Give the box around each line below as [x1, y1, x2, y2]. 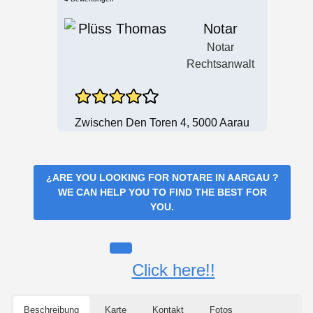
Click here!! [131, 260, 215, 279]
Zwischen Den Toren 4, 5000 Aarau [75, 116, 249, 129]
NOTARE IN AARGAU [171, 171, 272, 183]
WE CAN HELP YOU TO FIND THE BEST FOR [57, 186, 267, 198]
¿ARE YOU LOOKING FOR [45, 171, 172, 183]
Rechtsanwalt [187, 57, 254, 70]
